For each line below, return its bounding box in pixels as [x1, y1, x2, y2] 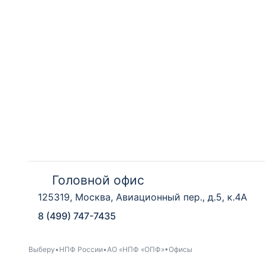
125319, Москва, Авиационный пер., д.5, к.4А [38, 191, 247, 203]
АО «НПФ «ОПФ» [107, 244, 164, 254]
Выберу [28, 244, 55, 254]
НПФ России [59, 244, 103, 254]
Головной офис [52, 173, 144, 188]
